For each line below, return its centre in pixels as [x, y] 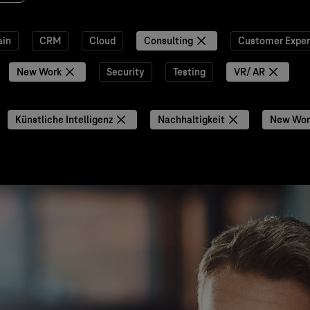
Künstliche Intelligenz [64, 120]
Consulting [168, 41]
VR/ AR [249, 72]
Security [126, 72]
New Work [39, 72]
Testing [189, 72]
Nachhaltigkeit [191, 120]
